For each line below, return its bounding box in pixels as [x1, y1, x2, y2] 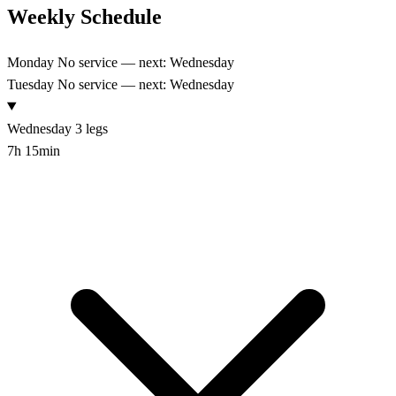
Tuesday [7, 76, 54, 92]
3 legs [75, 120, 108, 136]
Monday [7, 54, 54, 70]
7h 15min [7, 142, 60, 158]
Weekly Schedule [7, 4, 162, 28]
